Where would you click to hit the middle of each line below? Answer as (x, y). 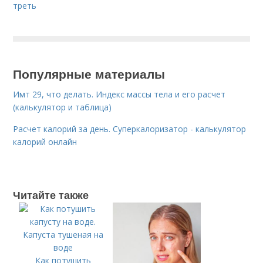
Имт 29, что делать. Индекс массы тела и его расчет (119, 95)
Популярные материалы (89, 74)
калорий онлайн (45, 142)
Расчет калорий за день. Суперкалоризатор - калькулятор (130, 129)
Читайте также (51, 195)
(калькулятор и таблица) (63, 107)
